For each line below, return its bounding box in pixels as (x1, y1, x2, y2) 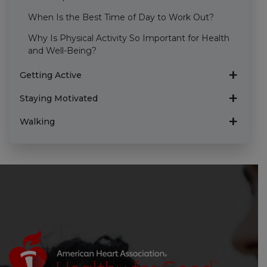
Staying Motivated (19, 92, 98, 104)
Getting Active (19, 69, 82, 80)
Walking (19, 116, 55, 127)
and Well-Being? (27, 45, 97, 56)
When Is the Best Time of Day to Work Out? (27, 11, 214, 23)
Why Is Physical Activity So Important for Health (27, 32, 229, 44)
